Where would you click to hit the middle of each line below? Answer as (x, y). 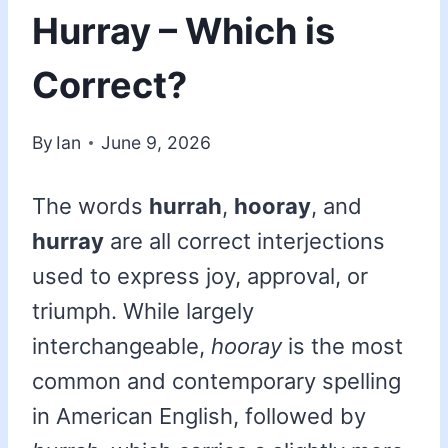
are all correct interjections (244, 241)
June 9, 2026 (156, 143)
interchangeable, (121, 346)
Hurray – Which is (183, 30)
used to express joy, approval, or (200, 276)
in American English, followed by (199, 416)
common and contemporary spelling (216, 381)
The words (90, 206)
